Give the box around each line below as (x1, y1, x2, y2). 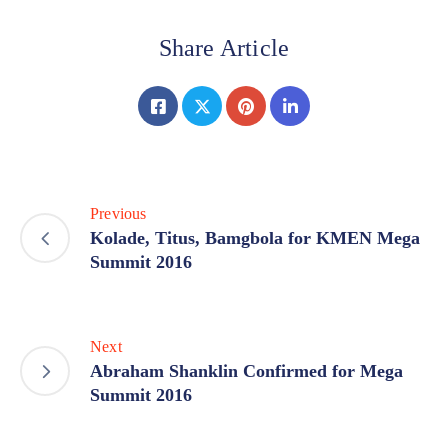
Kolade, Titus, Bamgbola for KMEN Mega (90, 228, 420, 249)
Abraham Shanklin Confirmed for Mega (90, 361, 403, 382)
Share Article (158, 35, 290, 62)
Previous (90, 205, 147, 223)
